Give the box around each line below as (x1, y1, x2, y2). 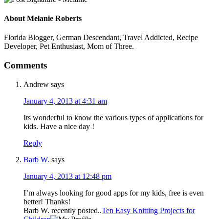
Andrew (23, 80, 49, 88)
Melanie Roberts (27, 14, 82, 23)
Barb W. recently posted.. (23, 206, 102, 215)
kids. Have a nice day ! (23, 122, 94, 131)
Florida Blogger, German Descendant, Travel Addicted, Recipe (4, 33, 198, 42)
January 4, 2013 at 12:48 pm (23, 172, 111, 180)
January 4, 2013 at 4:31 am (23, 96, 107, 105)
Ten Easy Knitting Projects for (102, 206, 195, 215)
